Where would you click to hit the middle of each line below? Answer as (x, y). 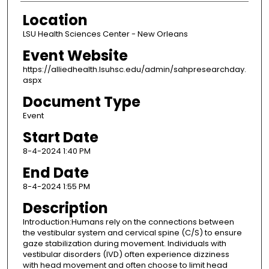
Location (55, 20)
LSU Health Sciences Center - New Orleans (105, 34)
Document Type (81, 101)
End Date (56, 172)
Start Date (60, 137)
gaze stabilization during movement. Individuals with (124, 243)
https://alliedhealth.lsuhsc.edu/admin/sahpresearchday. (134, 69)
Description (65, 208)
